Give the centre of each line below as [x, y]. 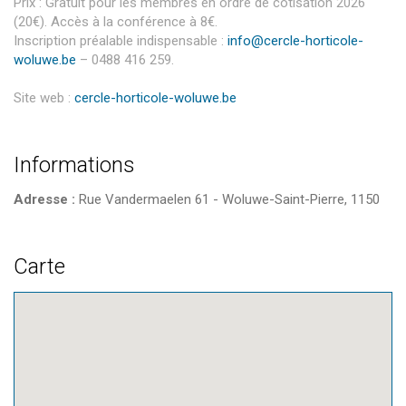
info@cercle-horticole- [295, 41]
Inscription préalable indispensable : [121, 41]
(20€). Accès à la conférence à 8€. [116, 22]
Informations [74, 165]
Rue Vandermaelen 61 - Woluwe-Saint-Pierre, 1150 [227, 199]
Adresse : [44, 199]
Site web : [44, 98]
